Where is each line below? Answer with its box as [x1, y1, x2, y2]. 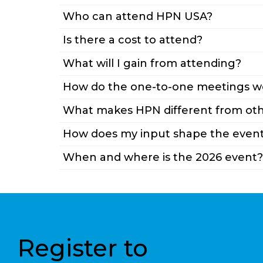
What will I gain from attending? [62, 57, 241, 70]
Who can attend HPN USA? [62, 10, 213, 23]
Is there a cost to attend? [62, 33, 203, 47]
